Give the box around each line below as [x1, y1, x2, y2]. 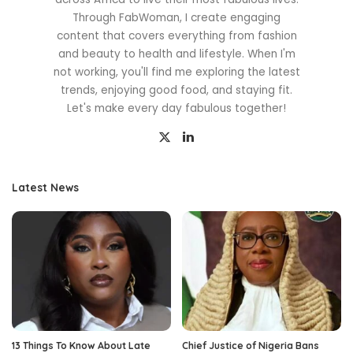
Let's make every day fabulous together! [67, 101, 286, 117]
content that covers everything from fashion [56, 28, 297, 44]
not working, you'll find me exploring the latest [53, 65, 300, 80]
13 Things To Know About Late [12, 339, 150, 351]
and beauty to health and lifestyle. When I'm [58, 46, 295, 62]
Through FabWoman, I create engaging [72, 10, 281, 26]
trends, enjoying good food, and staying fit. [61, 83, 292, 98]
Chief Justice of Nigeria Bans [182, 339, 319, 351]
